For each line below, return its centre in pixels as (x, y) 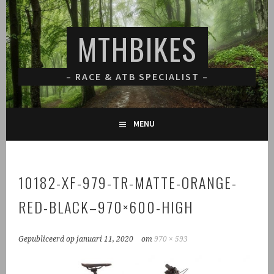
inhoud (20, 36)
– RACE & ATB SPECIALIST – (137, 76)
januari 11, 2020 (105, 239)
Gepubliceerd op (48, 239)
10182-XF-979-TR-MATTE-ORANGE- (128, 182)
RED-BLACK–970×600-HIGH (106, 207)
